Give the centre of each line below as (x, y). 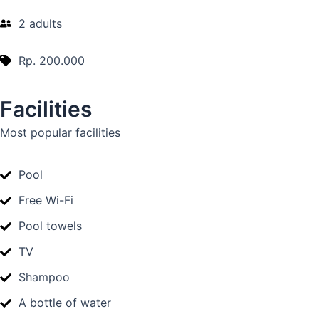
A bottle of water (65, 303)
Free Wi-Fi (46, 200)
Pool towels (50, 226)
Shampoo (44, 277)
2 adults (40, 23)
